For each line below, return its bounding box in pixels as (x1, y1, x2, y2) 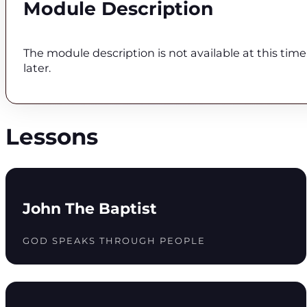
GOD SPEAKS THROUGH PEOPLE (22, 234, 206, 246)
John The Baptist (22, 199, 157, 218)
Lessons (5, 123, 98, 151)
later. (23, 61, 51, 75)
